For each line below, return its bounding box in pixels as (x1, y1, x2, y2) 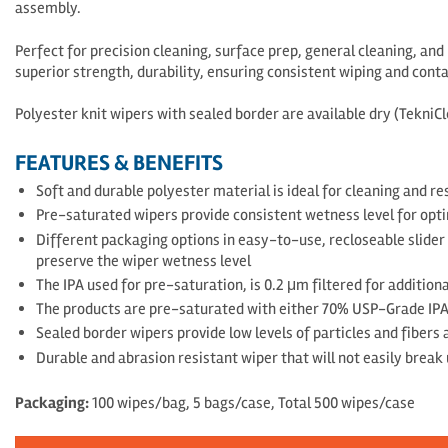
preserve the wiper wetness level (36, 250, 252, 271)
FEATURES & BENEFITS (15, 149, 223, 178)
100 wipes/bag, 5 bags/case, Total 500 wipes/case (92, 393, 415, 414)
